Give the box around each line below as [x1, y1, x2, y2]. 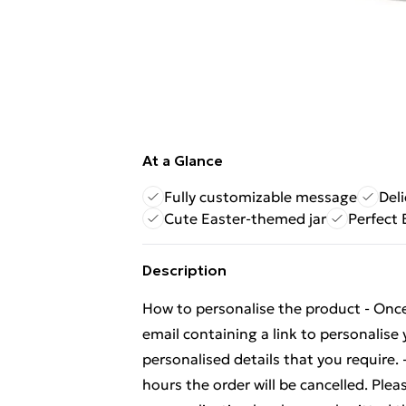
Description [142, 261, 227, 279]
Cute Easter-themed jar [164, 209, 326, 227]
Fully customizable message [164, 188, 357, 206]
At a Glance [142, 151, 223, 169]
